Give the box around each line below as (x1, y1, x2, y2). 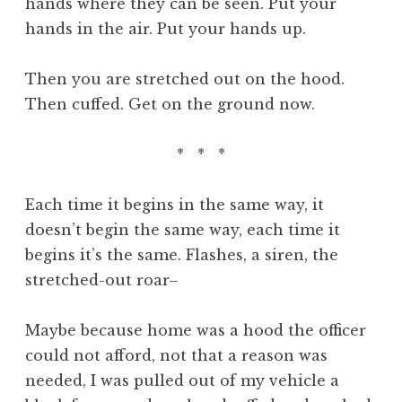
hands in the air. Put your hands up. (25, 19, 306, 38)
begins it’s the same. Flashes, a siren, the (25, 245, 338, 264)
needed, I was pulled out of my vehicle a (25, 371, 339, 389)
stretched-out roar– (25, 270, 179, 289)
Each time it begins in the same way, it (25, 195, 324, 214)
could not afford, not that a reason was (25, 345, 328, 364)
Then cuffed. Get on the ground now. (25, 94, 315, 113)
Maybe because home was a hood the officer (25, 320, 366, 339)
